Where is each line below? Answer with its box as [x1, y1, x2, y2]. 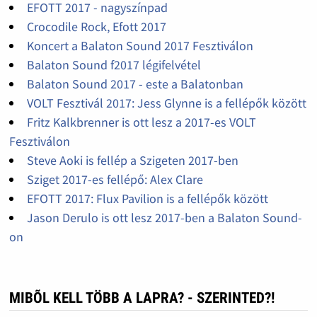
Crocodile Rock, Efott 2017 [26, 18, 166, 35]
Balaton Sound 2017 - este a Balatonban [26, 76, 243, 93]
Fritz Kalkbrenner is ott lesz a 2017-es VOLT [26, 114, 256, 131]
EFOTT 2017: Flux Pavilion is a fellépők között [26, 190, 268, 207]
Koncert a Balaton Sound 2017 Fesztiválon [26, 38, 253, 54]
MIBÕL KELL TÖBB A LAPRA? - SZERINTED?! [8, 289, 275, 307]
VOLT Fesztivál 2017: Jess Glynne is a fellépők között [26, 95, 306, 112]
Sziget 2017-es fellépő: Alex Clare [26, 171, 203, 188]
